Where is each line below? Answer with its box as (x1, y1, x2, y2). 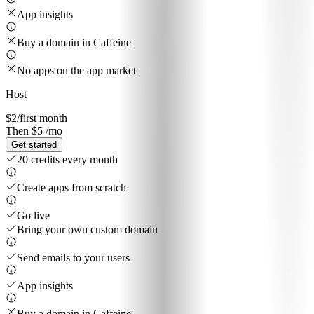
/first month (17, 112, 67, 125)
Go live (17, 210, 50, 222)
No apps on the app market (17, 64, 136, 77)
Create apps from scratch (17, 182, 126, 194)
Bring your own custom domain (17, 224, 158, 236)
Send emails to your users (17, 252, 130, 264)
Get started (11, 139, 57, 151)
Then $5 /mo (6, 125, 62, 137)
